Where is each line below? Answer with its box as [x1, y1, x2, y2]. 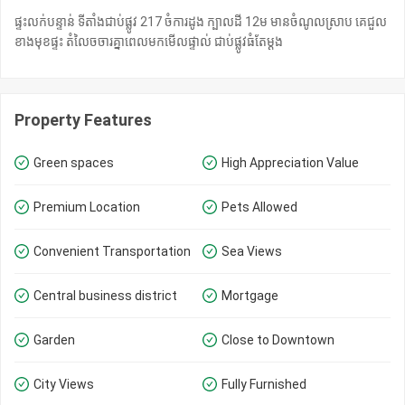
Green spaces [33, 155, 114, 170]
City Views [33, 376, 94, 391]
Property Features [14, 110, 152, 130]
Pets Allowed [221, 199, 297, 214]
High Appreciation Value [221, 155, 359, 170]
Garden [33, 332, 75, 347]
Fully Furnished [221, 376, 306, 391]
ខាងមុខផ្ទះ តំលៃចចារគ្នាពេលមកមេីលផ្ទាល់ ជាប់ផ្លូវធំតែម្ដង [14, 34, 283, 50]
